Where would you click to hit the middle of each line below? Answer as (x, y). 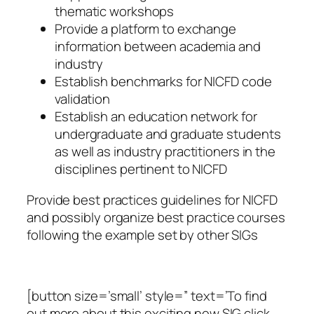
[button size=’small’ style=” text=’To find (147, 295)
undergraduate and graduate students (168, 134)
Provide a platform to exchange (145, 29)
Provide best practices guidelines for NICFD (152, 199)
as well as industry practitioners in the (165, 152)
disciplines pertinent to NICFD (141, 169)
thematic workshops (115, 12)
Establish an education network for (156, 117)
